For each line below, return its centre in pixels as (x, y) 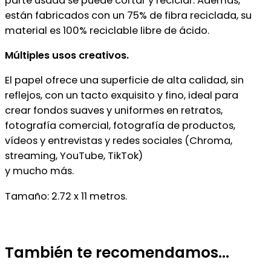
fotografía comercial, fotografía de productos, (120, 126)
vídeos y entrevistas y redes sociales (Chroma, (119, 141)
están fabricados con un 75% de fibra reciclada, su (128, 15)
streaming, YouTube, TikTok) (74, 156)
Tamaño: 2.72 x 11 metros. (66, 196)
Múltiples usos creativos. (67, 55)
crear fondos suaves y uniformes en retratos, (114, 111)
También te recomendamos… (117, 252)
